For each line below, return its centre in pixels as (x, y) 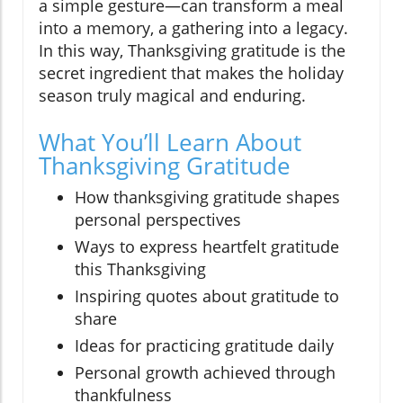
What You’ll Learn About (170, 143)
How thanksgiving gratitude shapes (207, 197)
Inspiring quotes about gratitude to (207, 296)
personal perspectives (158, 220)
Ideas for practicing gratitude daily (204, 346)
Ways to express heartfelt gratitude (207, 247)
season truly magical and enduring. (172, 96)
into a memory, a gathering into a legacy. (193, 28)
